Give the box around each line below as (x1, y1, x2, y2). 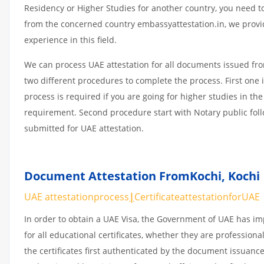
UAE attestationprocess (24, 190, 129, 203)
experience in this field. (24, 34, 117, 45)
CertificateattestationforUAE (134, 190, 260, 203)
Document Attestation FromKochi (24, 167, 222, 184)
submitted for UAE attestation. (24, 122, 144, 134)
